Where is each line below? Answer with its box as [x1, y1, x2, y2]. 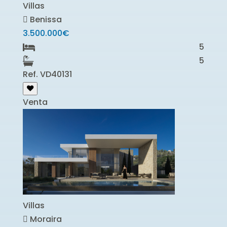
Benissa [27, 14, 62, 26]
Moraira [27, 213, 62, 225]
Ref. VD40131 [22, 68, 72, 81]
